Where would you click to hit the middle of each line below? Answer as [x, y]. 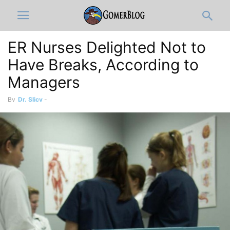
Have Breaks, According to [103, 65]
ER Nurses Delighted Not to [107, 47]
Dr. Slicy [30, 99]
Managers [44, 82]
